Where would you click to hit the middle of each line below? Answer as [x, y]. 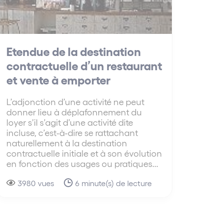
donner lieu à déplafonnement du [74, 112]
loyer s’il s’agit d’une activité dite [69, 122]
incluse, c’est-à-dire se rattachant [72, 133]
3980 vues [36, 183]
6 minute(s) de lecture [113, 183]
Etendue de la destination [73, 51]
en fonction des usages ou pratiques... [82, 164]
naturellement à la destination [67, 143]
